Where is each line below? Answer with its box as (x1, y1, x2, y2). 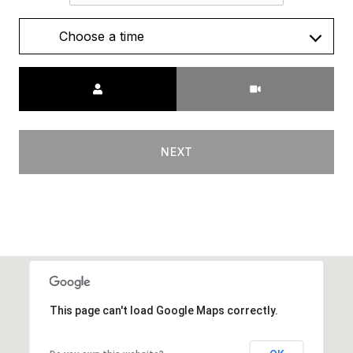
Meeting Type (176, 69, 250, 84)
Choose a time (59, 28, 144, 45)
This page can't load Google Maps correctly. (49, 304, 278, 318)
